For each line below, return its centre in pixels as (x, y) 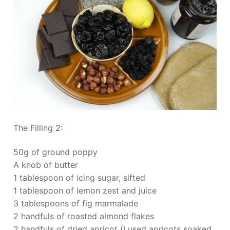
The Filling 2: (38, 128)
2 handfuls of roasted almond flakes (84, 216)
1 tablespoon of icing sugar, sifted (79, 178)
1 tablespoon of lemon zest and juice (85, 191)
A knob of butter (46, 165)
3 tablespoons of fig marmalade (76, 204)
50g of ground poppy (55, 152)
